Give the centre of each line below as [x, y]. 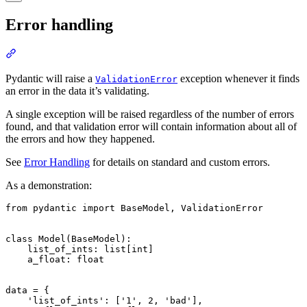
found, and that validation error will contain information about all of [151, 126]
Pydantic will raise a [50, 78]
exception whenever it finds [238, 78]
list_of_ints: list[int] [79, 249]
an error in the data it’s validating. [77, 90]
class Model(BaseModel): [69, 238]
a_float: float [55, 259]
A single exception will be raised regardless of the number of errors [150, 114]
